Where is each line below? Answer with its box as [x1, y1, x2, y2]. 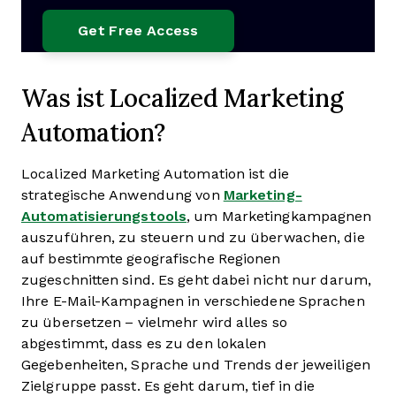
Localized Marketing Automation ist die [21, 166, 289, 181]
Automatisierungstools [21, 209, 187, 224]
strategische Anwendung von [21, 187, 224, 202]
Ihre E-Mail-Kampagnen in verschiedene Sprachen [21, 293, 365, 308]
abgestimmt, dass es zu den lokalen [21, 336, 267, 351]
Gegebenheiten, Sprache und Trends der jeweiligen [21, 357, 370, 372]
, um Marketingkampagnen [187, 209, 372, 224]
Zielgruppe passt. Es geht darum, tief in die [21, 378, 316, 393]
